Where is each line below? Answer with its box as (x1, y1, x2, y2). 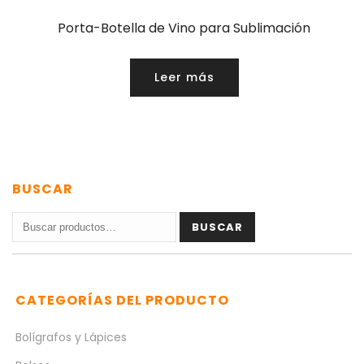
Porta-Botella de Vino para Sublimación (58, 19, 310, 38)
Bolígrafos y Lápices (15, 329, 127, 346)
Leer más (154, 69, 214, 86)
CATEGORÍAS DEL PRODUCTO (15, 291, 229, 310)
